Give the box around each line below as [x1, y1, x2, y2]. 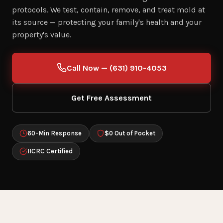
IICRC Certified [27, 147, 73, 155]
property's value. [12, 29, 71, 39]
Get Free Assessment [71, 93, 152, 103]
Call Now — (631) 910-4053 [66, 63, 167, 73]
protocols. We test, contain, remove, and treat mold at [12, 4, 205, 14]
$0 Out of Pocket [105, 129, 155, 137]
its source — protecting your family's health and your [12, 17, 202, 27]
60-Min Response [27, 129, 82, 137]
